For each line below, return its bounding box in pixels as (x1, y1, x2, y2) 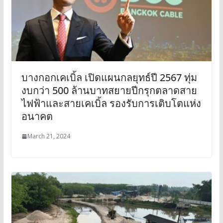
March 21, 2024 (27, 132, 70, 141)
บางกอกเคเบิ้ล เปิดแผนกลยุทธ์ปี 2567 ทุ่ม (21, 71, 197, 85)
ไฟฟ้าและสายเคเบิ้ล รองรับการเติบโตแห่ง (21, 97, 201, 111)
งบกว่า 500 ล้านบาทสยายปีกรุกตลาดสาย (21, 84, 197, 98)
